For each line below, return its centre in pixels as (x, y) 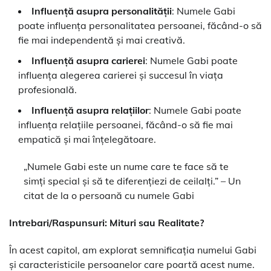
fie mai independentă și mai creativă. (102, 40)
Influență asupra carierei (88, 60)
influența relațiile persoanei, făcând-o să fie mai (126, 124)
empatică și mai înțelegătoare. (87, 139)
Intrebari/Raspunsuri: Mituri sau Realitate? (106, 223)
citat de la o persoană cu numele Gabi (109, 195)
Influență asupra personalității (102, 11)
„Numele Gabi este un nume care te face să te (126, 166)
